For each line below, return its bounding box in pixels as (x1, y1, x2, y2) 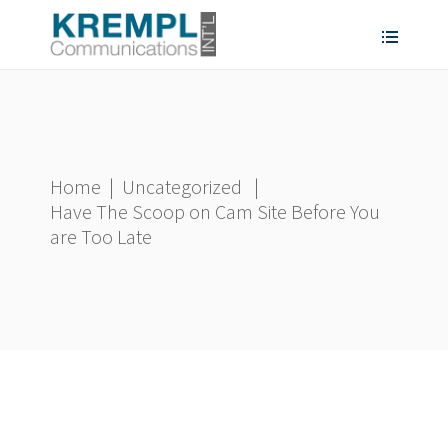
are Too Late (50, 223, 152, 249)
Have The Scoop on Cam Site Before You (50, 198, 380, 224)
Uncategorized (122, 173, 242, 199)
